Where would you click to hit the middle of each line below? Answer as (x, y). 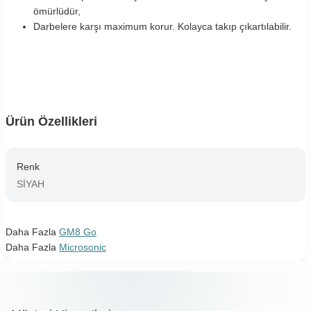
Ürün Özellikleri (51, 121)
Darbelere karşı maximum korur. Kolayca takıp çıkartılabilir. (162, 26)
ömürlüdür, (57, 11)
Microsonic (83, 247)
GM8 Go (78, 232)
